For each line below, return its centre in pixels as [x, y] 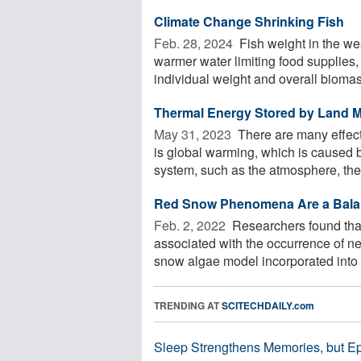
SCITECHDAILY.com [268, 305]
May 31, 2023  [194, 134]
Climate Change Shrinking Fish [249, 21]
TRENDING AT [188, 305]
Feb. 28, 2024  [195, 43]
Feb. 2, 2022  [191, 225]
